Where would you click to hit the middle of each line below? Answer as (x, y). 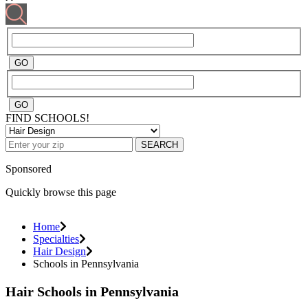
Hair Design (59, 252)
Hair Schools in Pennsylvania (92, 292)
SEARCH (159, 145)
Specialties (56, 239)
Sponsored (29, 169)
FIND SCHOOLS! (47, 118)
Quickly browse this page (61, 192)
